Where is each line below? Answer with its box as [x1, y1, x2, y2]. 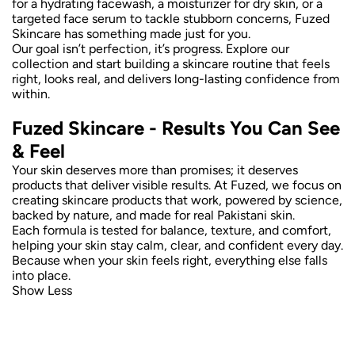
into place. [12, 267, 71, 283]
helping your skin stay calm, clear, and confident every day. [12, 237, 343, 253]
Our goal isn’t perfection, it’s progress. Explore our [12, 40, 289, 56]
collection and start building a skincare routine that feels [12, 55, 330, 71]
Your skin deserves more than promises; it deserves [12, 162, 298, 177]
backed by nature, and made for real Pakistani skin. [12, 207, 295, 223]
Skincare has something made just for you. [12, 25, 250, 41]
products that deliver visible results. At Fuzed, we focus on [12, 177, 342, 193]
